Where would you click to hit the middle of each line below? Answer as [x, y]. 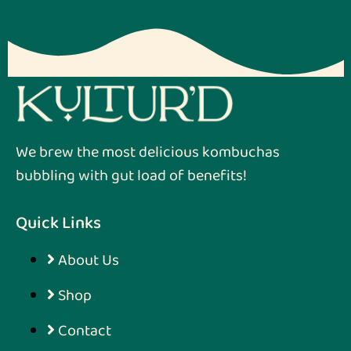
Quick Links [58, 224]
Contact [85, 331]
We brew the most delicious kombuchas [148, 152]
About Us [89, 261]
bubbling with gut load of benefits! [131, 175]
